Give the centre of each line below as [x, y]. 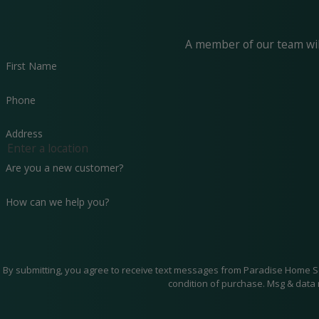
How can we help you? [57, 202]
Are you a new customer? [64, 168]
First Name [31, 66]
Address [24, 134]
